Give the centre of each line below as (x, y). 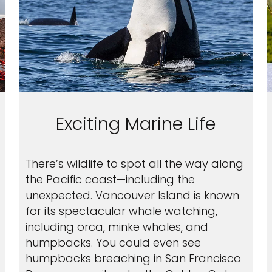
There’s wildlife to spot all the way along (134, 164)
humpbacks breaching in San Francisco (133, 258)
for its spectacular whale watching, (121, 211)
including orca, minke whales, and (117, 227)
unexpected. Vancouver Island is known (132, 195)
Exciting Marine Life (136, 124)
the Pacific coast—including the (110, 179)
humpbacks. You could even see (113, 243)
